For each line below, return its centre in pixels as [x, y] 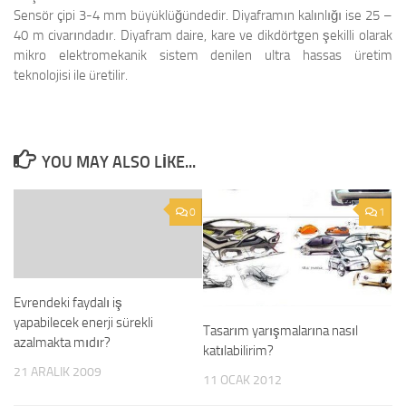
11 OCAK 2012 [242, 381]
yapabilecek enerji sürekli [83, 323]
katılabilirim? [238, 351]
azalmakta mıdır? [62, 343]
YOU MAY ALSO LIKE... [118, 162]
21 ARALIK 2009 [58, 372]
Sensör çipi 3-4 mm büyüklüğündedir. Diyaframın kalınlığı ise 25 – [203, 15]
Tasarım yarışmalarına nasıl [280, 331]
